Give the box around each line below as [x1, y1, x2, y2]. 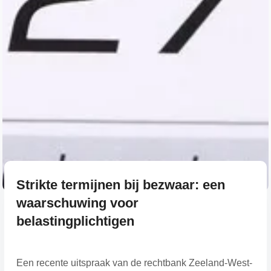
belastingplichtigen [16, 213, 134, 229]
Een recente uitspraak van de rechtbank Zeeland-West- [16, 257, 252, 268]
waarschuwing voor [16, 195, 139, 211]
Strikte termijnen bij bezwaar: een [16, 177, 225, 192]
